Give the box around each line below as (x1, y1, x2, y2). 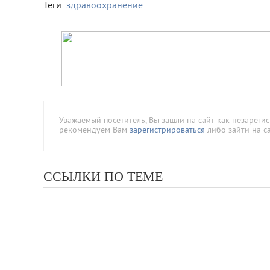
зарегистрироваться (130, 125, 205, 136)
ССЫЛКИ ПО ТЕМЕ (43, 169, 163, 184)
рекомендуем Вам (59, 125, 130, 136)
